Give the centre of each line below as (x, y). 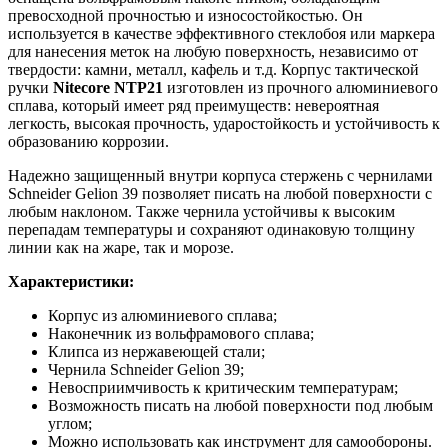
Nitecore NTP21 (108, 87)
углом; (70, 423)
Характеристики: (71, 281)
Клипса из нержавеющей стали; (156, 351)
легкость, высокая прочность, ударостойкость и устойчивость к (224, 123)
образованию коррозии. (88, 141)
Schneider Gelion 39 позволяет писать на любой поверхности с (220, 193)
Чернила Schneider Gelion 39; (146, 369)
